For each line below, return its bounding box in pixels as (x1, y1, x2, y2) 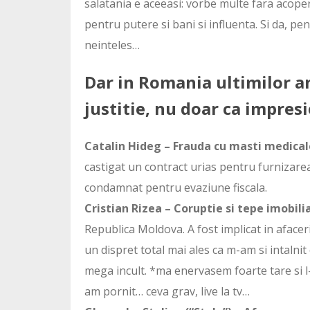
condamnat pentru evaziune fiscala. (84, 179, 267, 195)
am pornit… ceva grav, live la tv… (84, 283, 250, 299)
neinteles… (84, 37, 140, 53)
